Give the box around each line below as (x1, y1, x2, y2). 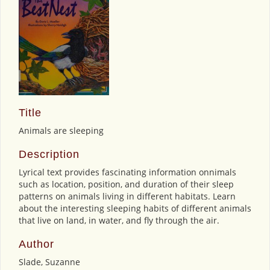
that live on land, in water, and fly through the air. (19, 215, 219, 227)
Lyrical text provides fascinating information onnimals (19, 166, 236, 178)
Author (19, 238, 54, 251)
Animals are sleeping (19, 125, 104, 137)
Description (19, 148, 80, 161)
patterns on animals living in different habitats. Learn (19, 190, 236, 202)
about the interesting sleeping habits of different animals (19, 202, 251, 215)
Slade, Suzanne (19, 256, 80, 268)
